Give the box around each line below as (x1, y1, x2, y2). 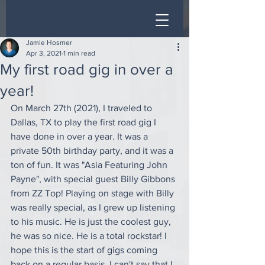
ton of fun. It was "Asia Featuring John (11, 160, 170, 170)
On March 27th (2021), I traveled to (11, 103, 154, 113)
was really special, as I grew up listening (11, 202, 177, 212)
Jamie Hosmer (26, 38, 72, 47)
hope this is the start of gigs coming (11, 245, 160, 255)
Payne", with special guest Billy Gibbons (11, 174, 177, 184)
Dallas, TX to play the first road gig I (11, 117, 159, 127)
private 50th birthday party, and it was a (11, 146, 176, 156)
